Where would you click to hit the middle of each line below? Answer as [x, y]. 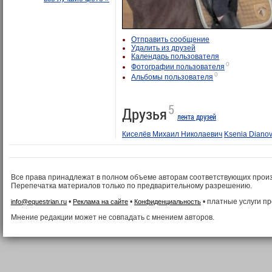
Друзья [144, 114]
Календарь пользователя [175, 56]
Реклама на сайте [100, 202]
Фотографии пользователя [178, 67]
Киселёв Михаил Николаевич [172, 134]
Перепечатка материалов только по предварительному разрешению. [131, 186]
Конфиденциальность [168, 202]
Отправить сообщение [170, 39]
